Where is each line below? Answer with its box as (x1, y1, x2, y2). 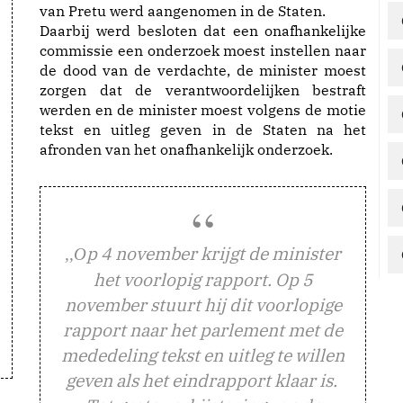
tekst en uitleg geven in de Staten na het (40, 121, 366, 139)
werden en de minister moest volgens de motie (40, 101, 366, 119)
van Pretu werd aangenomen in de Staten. (40, 2, 326, 20)
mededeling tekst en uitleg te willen (61, 344, 345, 366)
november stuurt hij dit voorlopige (64, 293, 342, 316)
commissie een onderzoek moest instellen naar (40, 41, 366, 59)
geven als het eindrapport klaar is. (65, 369, 341, 391)
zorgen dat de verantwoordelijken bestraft (40, 81, 366, 99)
